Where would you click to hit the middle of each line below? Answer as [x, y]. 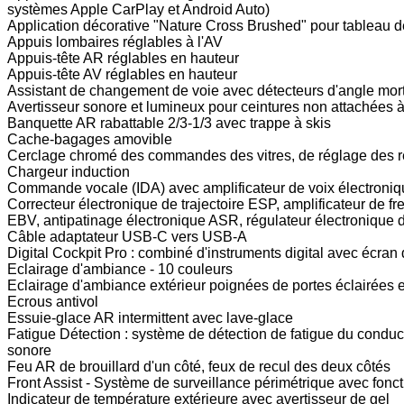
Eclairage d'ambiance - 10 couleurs [120, 269]
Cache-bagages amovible [90, 139]
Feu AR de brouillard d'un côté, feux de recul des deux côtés [199, 366]
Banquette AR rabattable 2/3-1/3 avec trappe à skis [169, 123]
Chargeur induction [69, 171]
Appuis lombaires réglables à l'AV [115, 41]
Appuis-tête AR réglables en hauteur [123, 58]
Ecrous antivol [53, 301]
